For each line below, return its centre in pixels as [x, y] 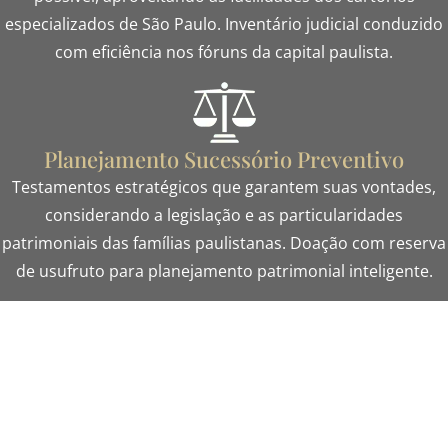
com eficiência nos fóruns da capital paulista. [224, 51]
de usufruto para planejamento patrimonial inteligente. [224, 271]
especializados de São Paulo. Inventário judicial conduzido [224, 23]
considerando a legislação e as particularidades [224, 215]
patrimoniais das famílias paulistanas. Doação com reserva [224, 243]
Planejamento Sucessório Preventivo [224, 159]
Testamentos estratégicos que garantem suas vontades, [224, 187]
